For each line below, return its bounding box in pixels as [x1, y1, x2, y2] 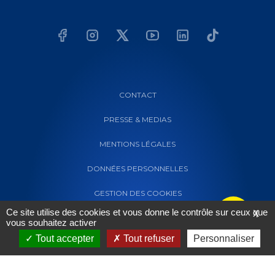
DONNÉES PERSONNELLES [87, 163, 188, 173]
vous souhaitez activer [6, 217, 96, 228]
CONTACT [118, 90, 157, 99]
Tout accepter [33, 233, 94, 244]
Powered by [95, 257, 137, 266]
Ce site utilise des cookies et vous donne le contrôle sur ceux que [6, 207, 268, 217]
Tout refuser [121, 233, 174, 244]
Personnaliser [193, 233, 254, 244]
